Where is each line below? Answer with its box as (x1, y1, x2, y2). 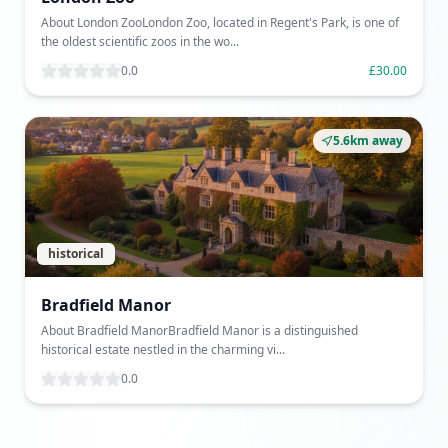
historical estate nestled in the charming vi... (41, 341, 285, 358)
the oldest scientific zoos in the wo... (41, 33, 239, 50)
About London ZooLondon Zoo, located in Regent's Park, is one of (41, 14, 399, 31)
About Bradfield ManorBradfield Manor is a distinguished (41, 322, 358, 339)
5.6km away (333, 132, 403, 149)
